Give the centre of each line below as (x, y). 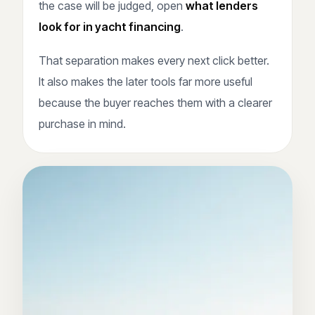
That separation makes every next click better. (154, 60)
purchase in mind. (82, 123)
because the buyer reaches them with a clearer (155, 102)
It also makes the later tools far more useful (146, 81)
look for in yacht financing (110, 26)
